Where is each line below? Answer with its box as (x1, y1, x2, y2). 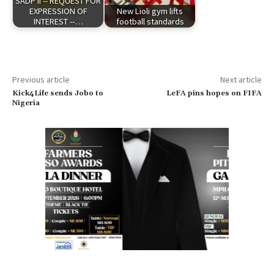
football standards (116, 15, 184, 27)
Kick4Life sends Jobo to (12, 88, 103, 98)
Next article (220, 73, 262, 85)
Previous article (12, 73, 70, 85)
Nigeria (12, 98, 40, 108)
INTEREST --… (33, 15, 83, 27)
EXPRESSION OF (29, 5, 87, 17)
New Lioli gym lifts (117, 5, 183, 17)
